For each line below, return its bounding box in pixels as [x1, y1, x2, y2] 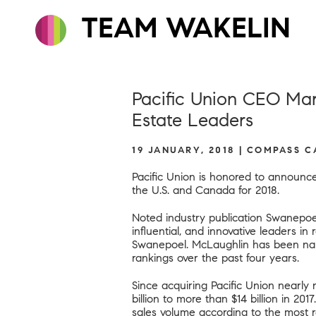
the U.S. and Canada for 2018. [132, 183, 279, 197]
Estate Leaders [132, 109, 253, 131]
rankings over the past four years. [132, 251, 299, 265]
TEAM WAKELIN [73, 11, 291, 45]
